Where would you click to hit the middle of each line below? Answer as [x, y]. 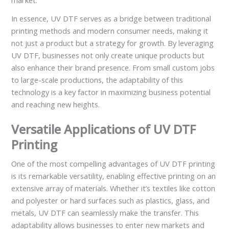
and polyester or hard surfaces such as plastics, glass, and [111, 201]
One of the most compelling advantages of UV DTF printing [113, 164]
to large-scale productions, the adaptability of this [97, 80]
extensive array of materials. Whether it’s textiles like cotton [113, 188]
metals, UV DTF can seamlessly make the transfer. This [105, 213]
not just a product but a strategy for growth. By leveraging [113, 43]
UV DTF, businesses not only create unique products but [108, 55]
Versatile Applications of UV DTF [104, 129]
